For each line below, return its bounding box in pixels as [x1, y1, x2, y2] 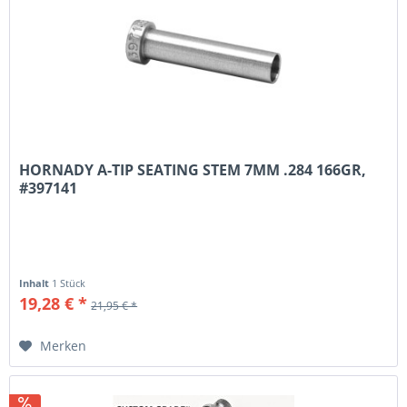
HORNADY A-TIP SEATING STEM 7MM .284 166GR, [19, 159, 367, 180]
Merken [40, 336, 87, 354]
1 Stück [52, 275, 86, 290]
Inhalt [19, 275, 53, 290]
